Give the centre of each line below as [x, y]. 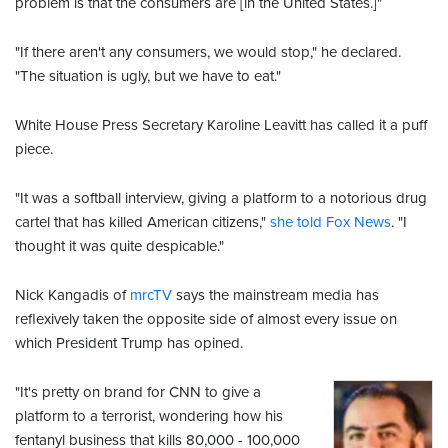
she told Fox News [330, 222]
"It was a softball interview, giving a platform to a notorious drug [221, 198]
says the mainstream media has [275, 295]
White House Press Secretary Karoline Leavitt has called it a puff [221, 125]
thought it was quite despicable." [119, 246]
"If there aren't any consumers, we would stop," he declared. [208, 52]
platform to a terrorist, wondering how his [149, 416]
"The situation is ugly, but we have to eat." [148, 76]
